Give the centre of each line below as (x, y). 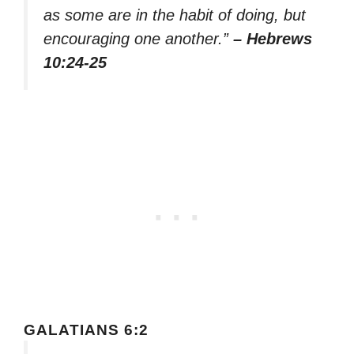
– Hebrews (273, 39)
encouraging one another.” (138, 39)
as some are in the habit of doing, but (175, 15)
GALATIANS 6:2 (86, 330)
